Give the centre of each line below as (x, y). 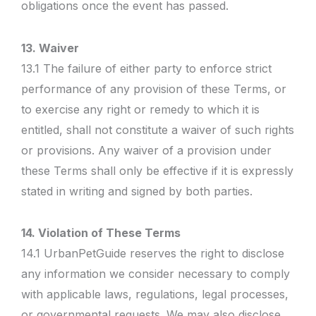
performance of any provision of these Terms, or (154, 89)
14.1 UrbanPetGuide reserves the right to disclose (153, 253)
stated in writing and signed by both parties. (137, 191)
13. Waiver (50, 48)
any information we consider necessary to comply (156, 274)
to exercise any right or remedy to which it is (140, 109)
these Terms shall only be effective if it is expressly (157, 170)
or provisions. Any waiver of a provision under (146, 150)
